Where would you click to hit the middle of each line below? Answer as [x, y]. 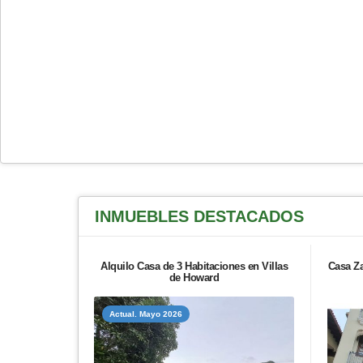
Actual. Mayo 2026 [146, 314]
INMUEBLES [144, 216]
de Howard [194, 278]
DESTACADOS [249, 216]
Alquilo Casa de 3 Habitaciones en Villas [194, 266]
